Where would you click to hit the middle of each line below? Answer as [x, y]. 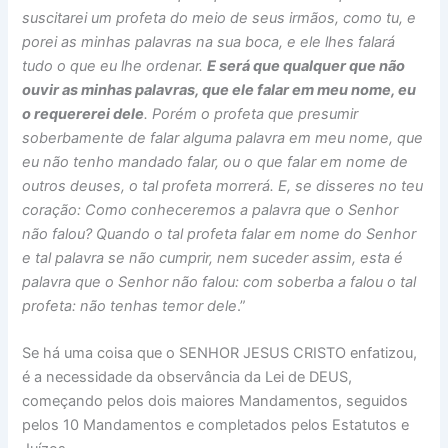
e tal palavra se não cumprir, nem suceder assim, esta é [213, 257]
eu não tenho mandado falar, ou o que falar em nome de [215, 161]
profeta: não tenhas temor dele [130, 305]
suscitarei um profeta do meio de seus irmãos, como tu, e [219, 17]
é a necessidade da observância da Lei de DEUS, [187, 377]
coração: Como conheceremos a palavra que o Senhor [210, 209]
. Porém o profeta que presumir [251, 113]
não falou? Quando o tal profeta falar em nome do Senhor [219, 233]
